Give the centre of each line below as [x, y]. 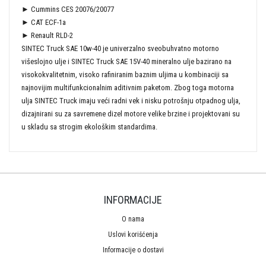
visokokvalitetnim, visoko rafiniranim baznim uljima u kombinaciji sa [125, 75]
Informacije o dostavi [133, 250]
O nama [133, 219]
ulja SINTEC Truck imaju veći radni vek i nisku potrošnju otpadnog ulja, [131, 101]
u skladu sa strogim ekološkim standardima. [89, 127]
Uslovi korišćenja [133, 235]
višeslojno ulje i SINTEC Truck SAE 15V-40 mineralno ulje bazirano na [126, 62]
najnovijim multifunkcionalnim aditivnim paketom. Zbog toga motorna [128, 88]
